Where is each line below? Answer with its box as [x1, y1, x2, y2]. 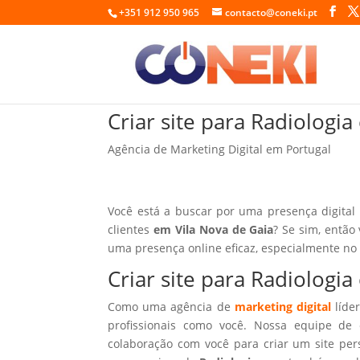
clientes [108, 221, 154, 237]
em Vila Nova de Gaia [153, 221, 274, 237]
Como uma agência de [108, 298, 235, 314]
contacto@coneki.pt [225, 6, 318, 19]
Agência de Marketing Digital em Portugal [108, 141, 332, 157]
